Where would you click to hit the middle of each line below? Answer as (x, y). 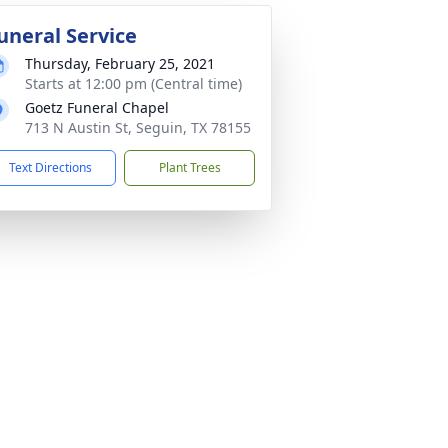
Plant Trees (189, 167)
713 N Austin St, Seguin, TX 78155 (138, 127)
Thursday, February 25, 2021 (120, 63)
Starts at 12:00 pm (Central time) (133, 83)
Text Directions (50, 167)
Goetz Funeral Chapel (97, 107)
